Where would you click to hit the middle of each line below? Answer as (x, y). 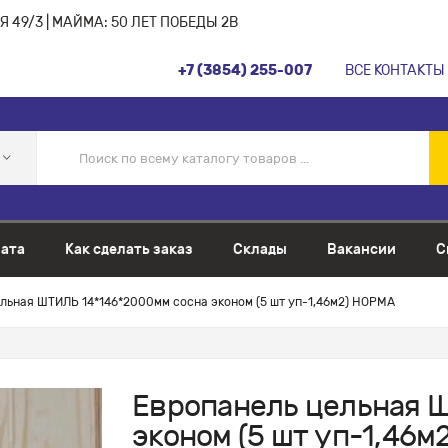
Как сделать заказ (129, 249)
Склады (260, 249)
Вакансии (361, 249)
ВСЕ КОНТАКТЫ (395, 70)
